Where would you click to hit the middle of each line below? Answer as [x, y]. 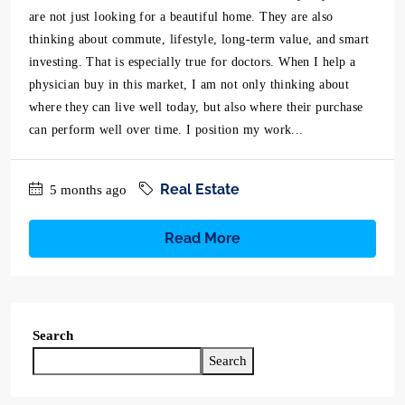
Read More [202, 238]
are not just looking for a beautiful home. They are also [181, 17]
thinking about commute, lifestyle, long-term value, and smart [199, 39]
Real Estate [200, 189]
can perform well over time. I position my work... [166, 130]
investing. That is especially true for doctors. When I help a [193, 62]
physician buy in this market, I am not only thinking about [189, 85]
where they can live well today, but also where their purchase [196, 107]
